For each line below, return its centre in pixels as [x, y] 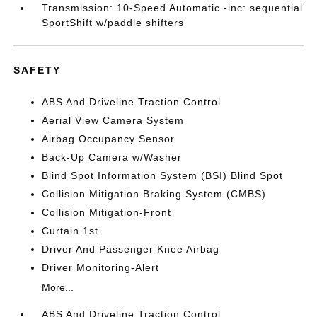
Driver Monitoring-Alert [101, 267]
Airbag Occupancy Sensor [109, 139]
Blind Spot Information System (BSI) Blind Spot [163, 175]
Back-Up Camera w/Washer [112, 157]
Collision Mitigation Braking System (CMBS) [154, 194]
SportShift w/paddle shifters [113, 23]
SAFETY [38, 70]
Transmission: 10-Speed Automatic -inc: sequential [173, 8]
